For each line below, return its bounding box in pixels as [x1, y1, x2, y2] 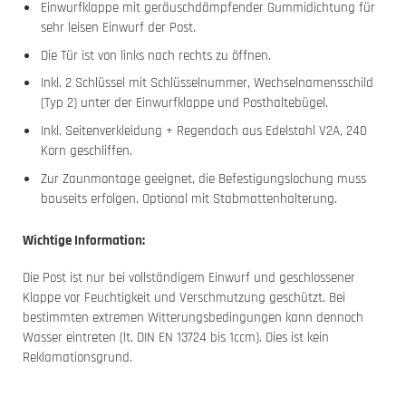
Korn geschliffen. [40, 142, 132, 160]
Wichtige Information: [23, 232, 145, 249]
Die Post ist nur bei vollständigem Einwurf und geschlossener [23, 269, 355, 287]
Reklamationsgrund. [23, 349, 132, 367]
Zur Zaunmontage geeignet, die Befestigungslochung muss [40, 170, 366, 188]
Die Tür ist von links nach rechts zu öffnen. [40, 46, 271, 64]
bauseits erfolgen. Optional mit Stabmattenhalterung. [40, 190, 337, 208]
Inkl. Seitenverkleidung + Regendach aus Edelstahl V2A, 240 [40, 122, 367, 140]
